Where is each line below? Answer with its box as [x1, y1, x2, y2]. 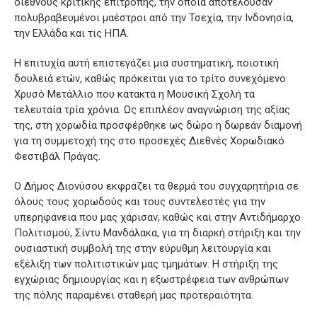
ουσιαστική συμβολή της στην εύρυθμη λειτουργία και [14, 242, 271, 255]
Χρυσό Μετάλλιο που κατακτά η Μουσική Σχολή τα [14, 88, 255, 101]
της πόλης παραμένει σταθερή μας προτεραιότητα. [14, 289, 253, 302]
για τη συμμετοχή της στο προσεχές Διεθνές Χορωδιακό [14, 134, 284, 148]
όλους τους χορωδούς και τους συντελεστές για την [14, 195, 265, 209]
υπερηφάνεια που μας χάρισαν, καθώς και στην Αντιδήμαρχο [14, 211, 301, 224]
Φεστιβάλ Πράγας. [14, 150, 100, 163]
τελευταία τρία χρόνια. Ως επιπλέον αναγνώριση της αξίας [14, 103, 290, 117]
